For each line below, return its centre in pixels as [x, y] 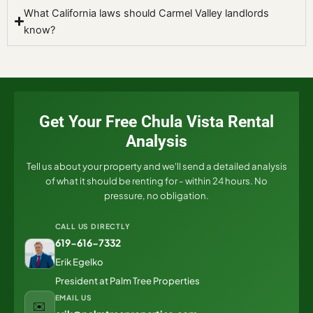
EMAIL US [74, 297]
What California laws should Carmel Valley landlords [147, 13]
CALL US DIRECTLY [93, 226]
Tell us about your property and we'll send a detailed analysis [156, 166]
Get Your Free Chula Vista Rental [156, 121]
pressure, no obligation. [156, 195]
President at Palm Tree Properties [127, 280]
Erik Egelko [79, 261]
